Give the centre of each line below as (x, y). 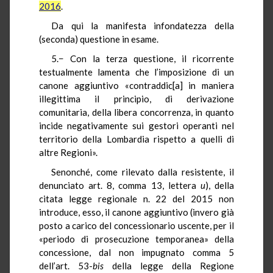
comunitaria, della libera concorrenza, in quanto (136, 112)
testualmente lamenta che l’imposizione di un (136, 72)
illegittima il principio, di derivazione (136, 98)
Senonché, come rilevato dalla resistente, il (143, 172)
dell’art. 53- (66, 265)
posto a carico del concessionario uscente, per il (136, 225)
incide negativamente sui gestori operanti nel (136, 125)
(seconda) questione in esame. (99, 39)
